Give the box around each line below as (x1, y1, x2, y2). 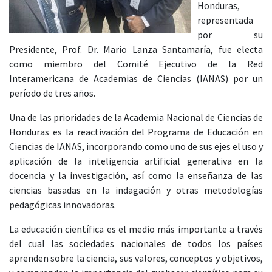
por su (197, 29, 263, 41)
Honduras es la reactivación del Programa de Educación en (9, 126, 263, 138)
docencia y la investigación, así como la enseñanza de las (9, 169, 263, 182)
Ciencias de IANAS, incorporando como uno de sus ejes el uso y (9, 140, 263, 152)
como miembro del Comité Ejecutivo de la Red (9, 58, 263, 70)
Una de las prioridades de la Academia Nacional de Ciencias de (9, 111, 263, 123)
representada (197, 14, 253, 26)
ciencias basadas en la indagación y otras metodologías (9, 184, 263, 196)
